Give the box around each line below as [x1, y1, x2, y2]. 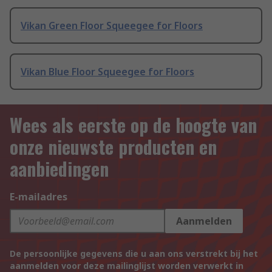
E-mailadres [10, 190, 67, 204]
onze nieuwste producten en [10, 133, 217, 161]
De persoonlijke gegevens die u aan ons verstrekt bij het [10, 248, 258, 260]
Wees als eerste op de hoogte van [10, 111, 257, 139]
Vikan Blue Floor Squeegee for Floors [21, 65, 194, 79]
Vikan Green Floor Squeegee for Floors [21, 19, 203, 33]
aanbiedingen [10, 155, 109, 183]
